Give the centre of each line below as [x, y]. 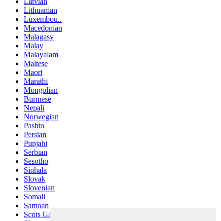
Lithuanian [40, 10]
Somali [35, 197]
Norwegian [41, 117]
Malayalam [41, 55]
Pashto [34, 126]
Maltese [36, 64]
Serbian [36, 152]
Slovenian [39, 188]
